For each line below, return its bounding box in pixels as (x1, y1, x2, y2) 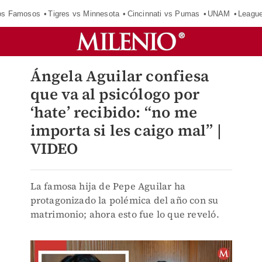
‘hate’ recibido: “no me (30, 102, 198, 123)
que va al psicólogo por (30, 84, 200, 105)
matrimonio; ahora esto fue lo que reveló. (30, 208, 219, 220)
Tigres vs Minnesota (48, 9, 120, 18)
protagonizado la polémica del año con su (30, 194, 219, 206)
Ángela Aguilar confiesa (30, 65, 209, 87)
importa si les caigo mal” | (30, 120, 222, 141)
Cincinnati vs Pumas (127, 9, 200, 18)
